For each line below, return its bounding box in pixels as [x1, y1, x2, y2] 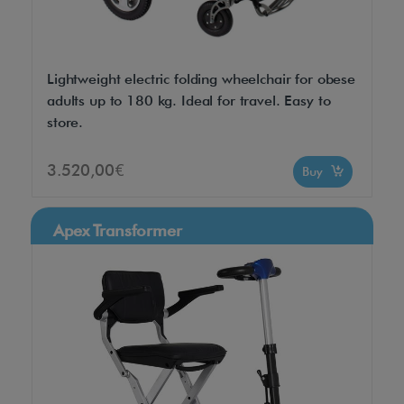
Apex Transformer [53, 220, 182, 240]
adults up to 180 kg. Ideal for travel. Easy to [47, 91, 331, 109]
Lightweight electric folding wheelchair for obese [47, 69, 355, 87]
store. [47, 113, 84, 131]
